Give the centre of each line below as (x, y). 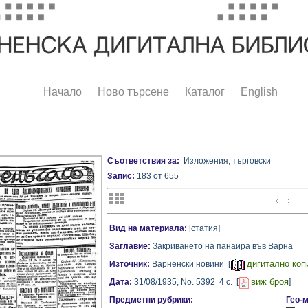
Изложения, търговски (225, 161)
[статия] (203, 229)
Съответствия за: (143, 161)
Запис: (121, 176)
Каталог (205, 92)
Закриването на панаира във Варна (222, 246)
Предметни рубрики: (151, 300)
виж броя (269, 282)
